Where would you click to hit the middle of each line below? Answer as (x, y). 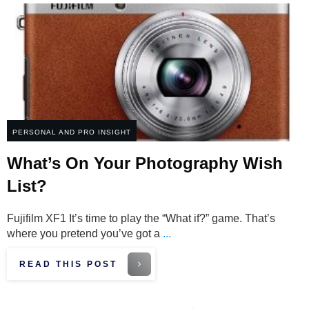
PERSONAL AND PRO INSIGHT (72, 132)
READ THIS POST (68, 265)
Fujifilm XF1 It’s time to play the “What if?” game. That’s (141, 219)
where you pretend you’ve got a (85, 234)
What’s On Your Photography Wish (145, 163)
